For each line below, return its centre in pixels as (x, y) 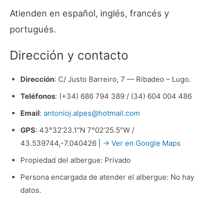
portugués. (33, 29)
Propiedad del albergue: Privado (75, 160)
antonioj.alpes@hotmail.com (92, 113)
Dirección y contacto (69, 55)
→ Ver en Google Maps (141, 143)
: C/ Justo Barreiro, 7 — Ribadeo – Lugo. (122, 79)
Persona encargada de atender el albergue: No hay (107, 177)
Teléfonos (38, 96)
